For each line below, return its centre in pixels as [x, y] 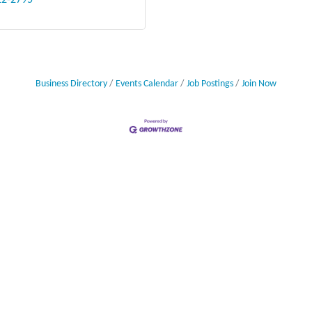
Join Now [259, 84]
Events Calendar [147, 84]
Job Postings [210, 84]
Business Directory [71, 84]
